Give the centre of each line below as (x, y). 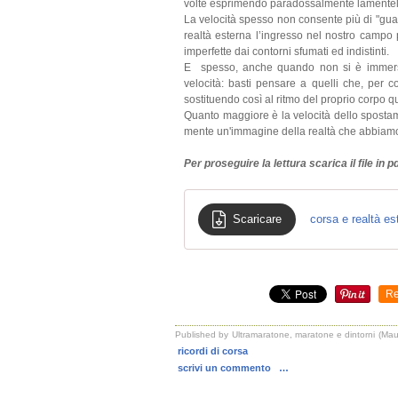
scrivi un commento (226, 368)
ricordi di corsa (213, 351)
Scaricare (257, 219)
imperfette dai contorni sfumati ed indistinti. (288, 52)
